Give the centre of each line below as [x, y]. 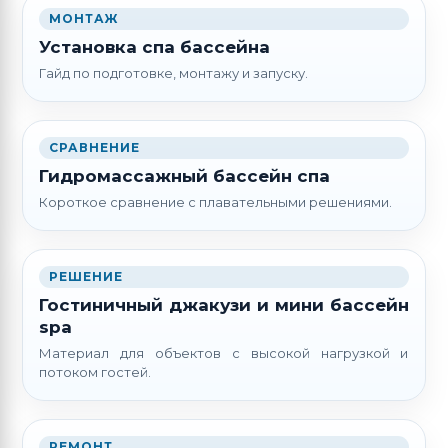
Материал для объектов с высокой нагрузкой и [224, 353]
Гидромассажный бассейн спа [185, 176]
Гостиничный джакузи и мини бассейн [224, 305]
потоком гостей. [95, 372]
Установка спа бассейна [155, 47]
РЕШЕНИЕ [86, 277]
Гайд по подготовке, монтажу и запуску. [174, 73]
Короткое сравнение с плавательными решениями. [216, 202]
